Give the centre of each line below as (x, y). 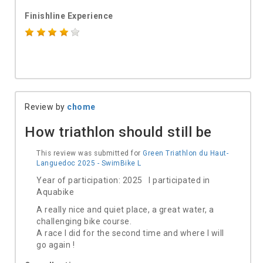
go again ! (55, 245)
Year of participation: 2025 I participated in (123, 180)
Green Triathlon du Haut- (186, 153)
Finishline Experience (69, 16)
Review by (46, 107)
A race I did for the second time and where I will (130, 233)
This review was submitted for (90, 153)
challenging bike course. (84, 221)
